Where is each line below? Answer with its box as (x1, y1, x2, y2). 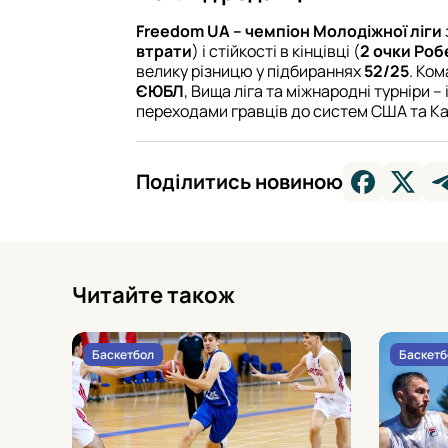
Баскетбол (92, 345, 154, 363)
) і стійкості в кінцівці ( (192, 39, 360, 62)
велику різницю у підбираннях (136, 59, 364, 82)
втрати (136, 39, 192, 62)
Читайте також (72, 279, 235, 310)
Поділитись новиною (136, 167, 343, 195)
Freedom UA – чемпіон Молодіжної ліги (136, 19, 442, 42)
